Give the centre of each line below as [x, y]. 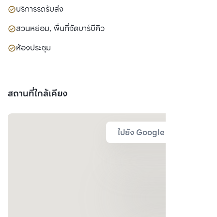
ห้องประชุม [33, 48]
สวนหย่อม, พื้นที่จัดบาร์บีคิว [60, 29]
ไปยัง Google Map [151, 133]
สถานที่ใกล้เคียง [38, 94]
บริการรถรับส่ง [40, 9]
